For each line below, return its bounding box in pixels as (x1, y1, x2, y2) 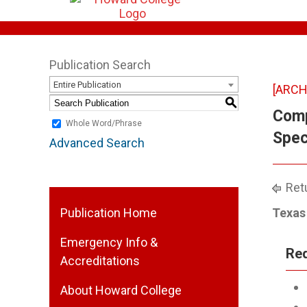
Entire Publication (53, 79, 121, 90)
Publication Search (49, 58, 151, 72)
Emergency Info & (60, 235, 158, 249)
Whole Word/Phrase (66, 119, 142, 129)
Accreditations (60, 254, 140, 268)
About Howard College (60, 283, 182, 297)
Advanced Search (49, 136, 145, 150)
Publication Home (60, 206, 157, 220)
